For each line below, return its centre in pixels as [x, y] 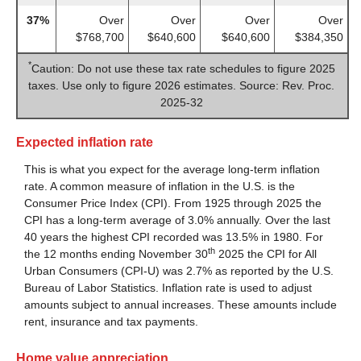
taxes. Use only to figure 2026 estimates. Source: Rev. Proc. [181, 85]
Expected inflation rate [85, 142]
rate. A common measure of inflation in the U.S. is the [160, 187]
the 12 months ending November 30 [116, 254]
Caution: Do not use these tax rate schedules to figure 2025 [183, 68]
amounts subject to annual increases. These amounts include [180, 305]
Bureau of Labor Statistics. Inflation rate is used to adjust [168, 288]
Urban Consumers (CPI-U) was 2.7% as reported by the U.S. [179, 271]
